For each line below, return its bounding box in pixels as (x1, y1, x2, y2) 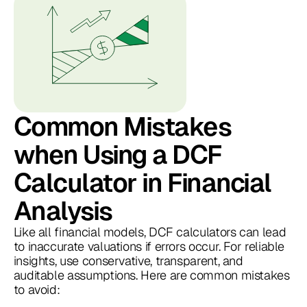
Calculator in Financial (13, 168, 271, 198)
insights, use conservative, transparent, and (13, 253, 243, 269)
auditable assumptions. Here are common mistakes (13, 267, 290, 284)
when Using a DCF (13, 140, 222, 170)
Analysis (13, 196, 112, 226)
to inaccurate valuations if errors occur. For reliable (13, 238, 285, 255)
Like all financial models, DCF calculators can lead (13, 224, 286, 241)
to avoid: (13, 282, 60, 298)
